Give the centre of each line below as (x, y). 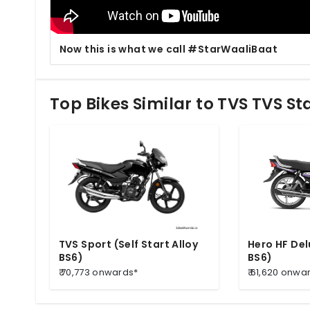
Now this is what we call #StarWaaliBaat (168, 49)
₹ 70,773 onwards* (98, 272)
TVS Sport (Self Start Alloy (128, 244)
